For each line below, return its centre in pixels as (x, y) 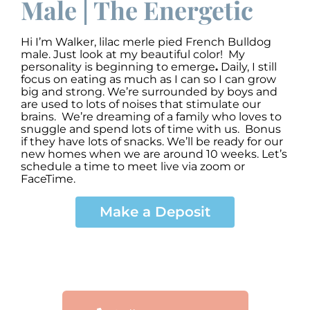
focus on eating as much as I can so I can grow (148, 79)
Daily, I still (247, 66)
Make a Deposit (155, 212)
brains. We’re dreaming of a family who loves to (151, 116)
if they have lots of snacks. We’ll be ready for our (152, 141)
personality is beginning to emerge (118, 66)
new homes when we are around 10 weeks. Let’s (154, 154)
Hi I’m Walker (57, 42)
